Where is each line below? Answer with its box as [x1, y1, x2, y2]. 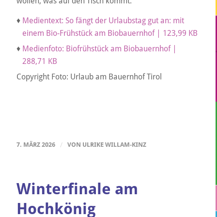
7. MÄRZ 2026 [16, 141, 55, 149]
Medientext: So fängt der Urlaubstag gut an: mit [22, 15, 184, 25]
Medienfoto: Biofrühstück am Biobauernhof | [22, 44, 177, 53]
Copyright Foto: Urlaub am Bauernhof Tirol [16, 72, 162, 81]
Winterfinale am [16, 180, 138, 199]
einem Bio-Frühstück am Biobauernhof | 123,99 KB [22, 28, 198, 38]
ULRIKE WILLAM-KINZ [82, 141, 146, 149]
